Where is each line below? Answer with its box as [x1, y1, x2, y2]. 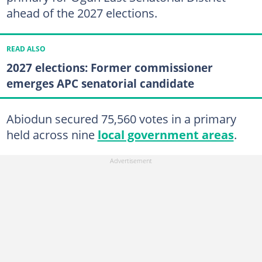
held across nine [6, 126, 98, 143]
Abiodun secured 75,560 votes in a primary [6, 111, 236, 127]
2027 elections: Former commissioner [6, 59, 213, 75]
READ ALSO [6, 44, 46, 53]
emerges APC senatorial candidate [6, 75, 194, 91]
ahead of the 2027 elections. [6, 4, 157, 21]
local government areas [97, 126, 234, 143]
